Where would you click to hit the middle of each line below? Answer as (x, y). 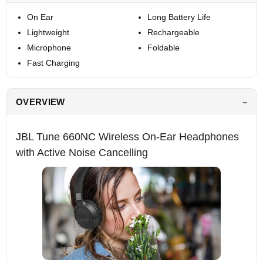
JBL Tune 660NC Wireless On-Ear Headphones (127, 137)
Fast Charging (53, 63)
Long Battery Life (179, 17)
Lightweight (48, 33)
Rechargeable (173, 33)
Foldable (163, 48)
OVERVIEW (41, 102)
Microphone (49, 48)
